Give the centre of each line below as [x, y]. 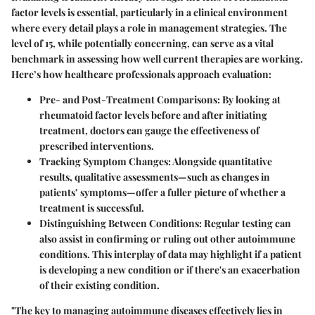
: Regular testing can [245, 224]
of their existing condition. [99, 285]
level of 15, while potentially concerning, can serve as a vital [142, 44]
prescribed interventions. [97, 146]
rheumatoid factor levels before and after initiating [153, 115]
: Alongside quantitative [220, 162]
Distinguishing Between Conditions [119, 224]
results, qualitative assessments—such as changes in [155, 177]
